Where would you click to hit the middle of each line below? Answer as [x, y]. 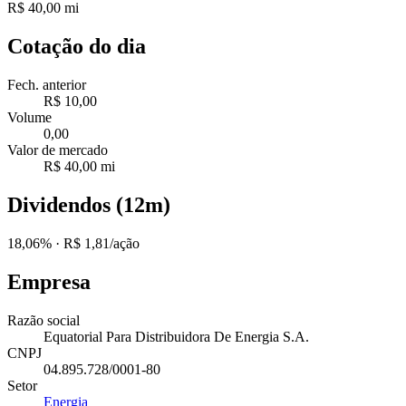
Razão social [43, 320]
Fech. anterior [47, 84]
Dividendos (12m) [89, 204]
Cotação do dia [77, 47]
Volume [29, 117]
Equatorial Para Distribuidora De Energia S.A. [176, 336]
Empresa [49, 281]
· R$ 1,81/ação [96, 243]
